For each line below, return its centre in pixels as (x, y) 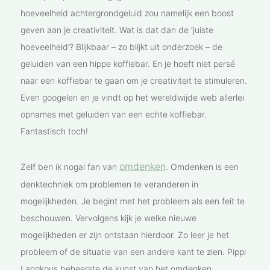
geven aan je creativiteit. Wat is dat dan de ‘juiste (117, 30)
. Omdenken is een (202, 167)
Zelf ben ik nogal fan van (70, 167)
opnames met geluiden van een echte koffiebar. (113, 115)
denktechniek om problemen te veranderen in (109, 184)
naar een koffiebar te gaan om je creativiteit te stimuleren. (133, 81)
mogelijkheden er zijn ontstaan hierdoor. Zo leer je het (124, 235)
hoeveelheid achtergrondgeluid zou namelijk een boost (127, 13)
